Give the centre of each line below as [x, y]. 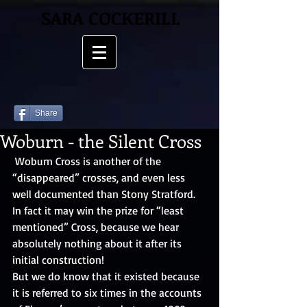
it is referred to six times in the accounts [108, 293]
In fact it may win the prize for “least [99, 210]
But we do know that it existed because [107, 276]
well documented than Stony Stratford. [105, 194]
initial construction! [60, 260]
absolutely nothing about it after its [98, 243]
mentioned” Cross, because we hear [97, 227]
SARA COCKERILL [110, 18]
